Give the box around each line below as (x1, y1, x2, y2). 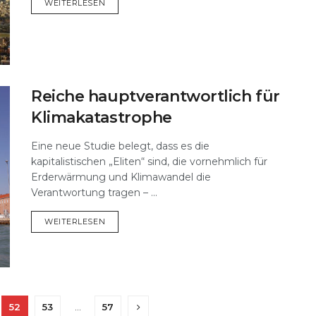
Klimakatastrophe (31, 107, 172, 127)
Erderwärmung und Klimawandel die (31, 170, 211, 183)
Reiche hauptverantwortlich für (31, 86, 280, 106)
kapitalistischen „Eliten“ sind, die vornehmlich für (31, 154, 267, 168)
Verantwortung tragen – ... (31, 186, 157, 199)
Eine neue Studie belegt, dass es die (31, 139, 209, 152)
